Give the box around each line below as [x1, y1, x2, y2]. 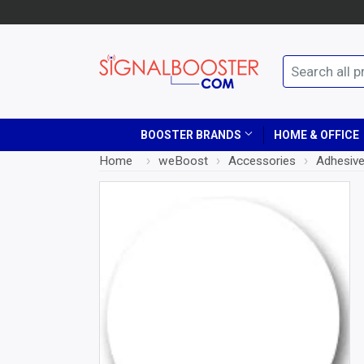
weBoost [158, 154, 208, 168]
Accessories [228, 154, 296, 168]
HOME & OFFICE [274, 128, 359, 141]
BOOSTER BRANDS [141, 128, 244, 141]
